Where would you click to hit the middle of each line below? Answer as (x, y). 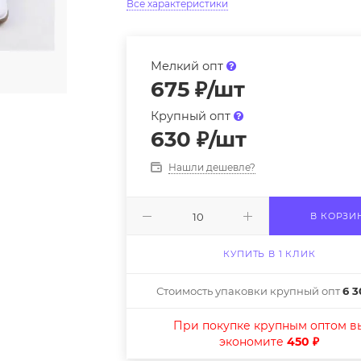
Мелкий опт (189, 66)
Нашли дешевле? (212, 167)
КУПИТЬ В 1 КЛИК (270, 254)
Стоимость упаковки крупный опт (249, 291)
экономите (253, 342)
